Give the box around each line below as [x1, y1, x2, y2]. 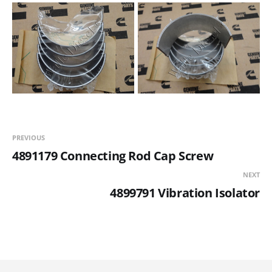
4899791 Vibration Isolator [110, 185, 260, 202]
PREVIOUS [12, 133, 45, 143]
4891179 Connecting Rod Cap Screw [12, 148, 214, 165]
